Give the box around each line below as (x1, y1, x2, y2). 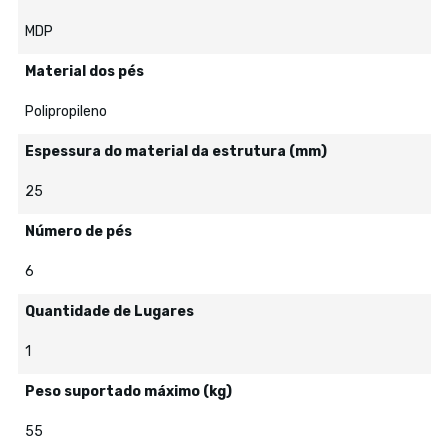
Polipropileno (24, 103, 107, 120)
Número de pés (24, 223, 132, 240)
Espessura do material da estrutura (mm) (24, 143, 327, 160)
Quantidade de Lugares (24, 303, 194, 320)
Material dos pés (24, 63, 144, 80)
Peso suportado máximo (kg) (24, 383, 232, 400)
